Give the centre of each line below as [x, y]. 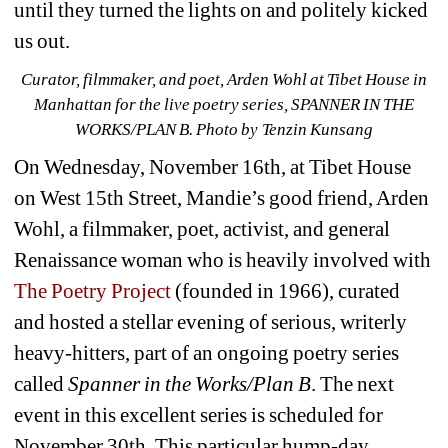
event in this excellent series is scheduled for [199, 415]
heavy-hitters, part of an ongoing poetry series [207, 353]
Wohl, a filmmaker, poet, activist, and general [202, 229]
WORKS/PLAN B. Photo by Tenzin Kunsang [224, 130]
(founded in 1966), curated [286, 291]
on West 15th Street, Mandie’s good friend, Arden [222, 198]
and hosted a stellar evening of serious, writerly [211, 322]
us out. [42, 41]
